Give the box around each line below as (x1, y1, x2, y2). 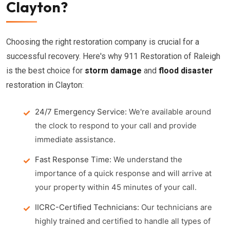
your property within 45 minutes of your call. (35, 182, 197, 192)
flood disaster (159, 66, 213, 75)
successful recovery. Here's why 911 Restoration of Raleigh (6, 51, 220, 61)
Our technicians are (139, 202, 212, 212)
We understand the (111, 155, 182, 164)
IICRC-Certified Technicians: (35, 202, 139, 212)
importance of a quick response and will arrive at (35, 168, 212, 178)
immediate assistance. (35, 135, 116, 144)
